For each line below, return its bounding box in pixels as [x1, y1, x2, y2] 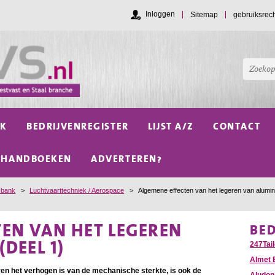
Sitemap [190, 10, 218, 19]
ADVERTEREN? [91, 150, 163, 166]
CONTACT [213, 118, 261, 134]
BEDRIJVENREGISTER [26, 118, 129, 134]
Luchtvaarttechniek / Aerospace [29, 187, 125, 195]
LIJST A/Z [147, 118, 194, 134]
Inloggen [145, 10, 175, 19]
